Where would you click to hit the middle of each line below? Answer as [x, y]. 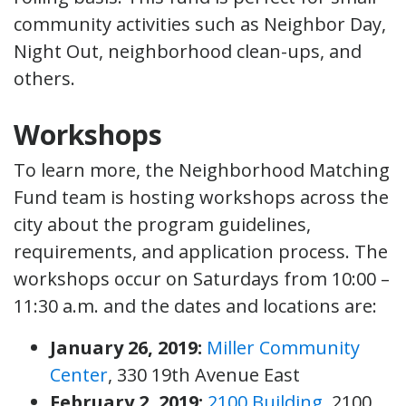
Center [79, 374]
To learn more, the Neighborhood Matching [202, 169]
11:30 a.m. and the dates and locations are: [195, 305]
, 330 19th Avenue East [204, 374]
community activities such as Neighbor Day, [200, 24]
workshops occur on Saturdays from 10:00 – [202, 278]
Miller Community [283, 347]
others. [44, 78]
